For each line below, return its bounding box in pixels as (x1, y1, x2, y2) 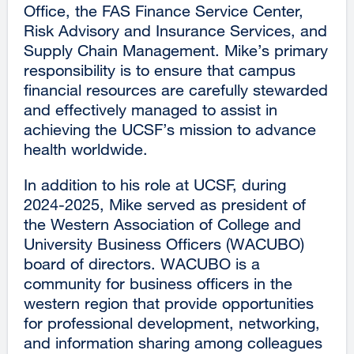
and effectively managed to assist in (24, 100, 277, 119)
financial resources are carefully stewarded (24, 80, 328, 99)
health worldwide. (24, 139, 148, 158)
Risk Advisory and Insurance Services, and (24, 21, 327, 40)
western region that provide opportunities (24, 293, 314, 312)
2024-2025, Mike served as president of (24, 194, 306, 213)
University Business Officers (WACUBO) (24, 234, 304, 253)
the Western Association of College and (24, 214, 301, 233)
